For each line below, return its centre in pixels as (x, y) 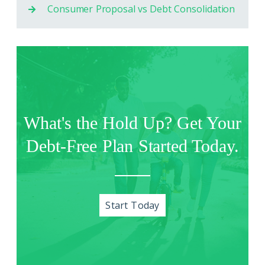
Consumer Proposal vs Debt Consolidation (141, 9)
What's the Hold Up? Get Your (132, 122)
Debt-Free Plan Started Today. (132, 146)
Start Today (132, 205)
